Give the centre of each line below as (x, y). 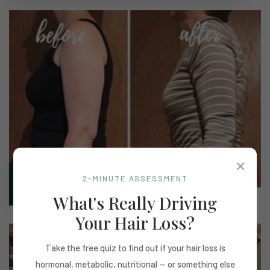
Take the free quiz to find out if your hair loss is (135, 247)
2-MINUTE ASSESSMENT (135, 178)
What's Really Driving (135, 202)
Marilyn (39, 181)
